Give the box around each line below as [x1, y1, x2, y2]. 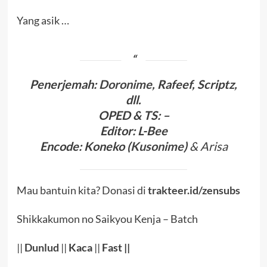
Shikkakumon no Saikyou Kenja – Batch [16, 212, 198, 225]
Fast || [101, 240, 130, 254]
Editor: [100, 123, 135, 138]
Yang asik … [16, 14, 69, 27]
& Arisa [189, 138, 228, 153]
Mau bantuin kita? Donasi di [16, 183, 148, 197]
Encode [39, 138, 79, 153]
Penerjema [30, 76, 87, 91]
